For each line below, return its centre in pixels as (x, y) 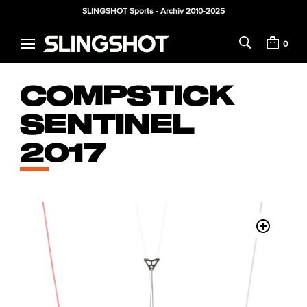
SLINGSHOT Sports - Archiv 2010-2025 (153, 11)
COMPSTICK (127, 95)
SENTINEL (107, 124)
